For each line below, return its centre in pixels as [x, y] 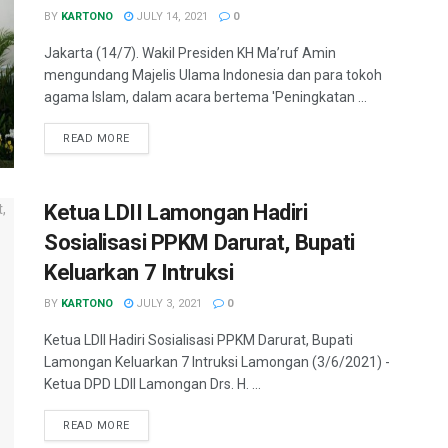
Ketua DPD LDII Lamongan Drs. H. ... [152, 384]
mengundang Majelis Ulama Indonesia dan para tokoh [213, 75]
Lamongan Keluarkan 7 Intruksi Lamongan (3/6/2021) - [217, 362]
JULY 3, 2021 [167, 304]
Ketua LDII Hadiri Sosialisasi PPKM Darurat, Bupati [198, 340]
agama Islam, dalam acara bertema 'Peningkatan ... [205, 97]
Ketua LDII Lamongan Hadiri [176, 213]
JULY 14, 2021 [170, 16]
